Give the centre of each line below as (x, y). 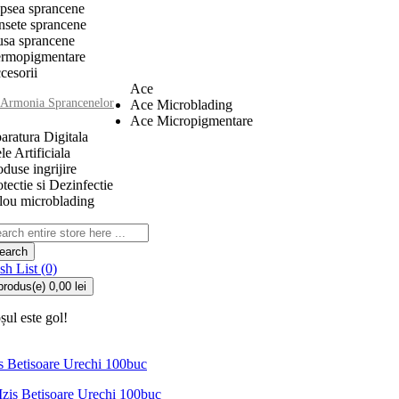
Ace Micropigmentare (191, 121)
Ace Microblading (181, 105)
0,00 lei (68, 286)
